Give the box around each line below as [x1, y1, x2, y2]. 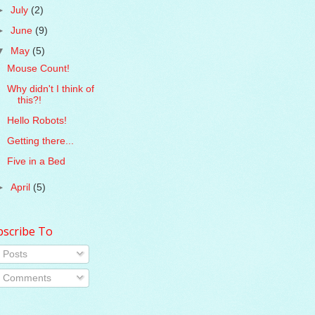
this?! [18, 94, 42, 105]
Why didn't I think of [7, 83, 95, 94]
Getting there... [7, 135, 75, 146]
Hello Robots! [7, 115, 67, 126]
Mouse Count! [7, 63, 70, 74]
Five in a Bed [7, 155, 66, 167]
